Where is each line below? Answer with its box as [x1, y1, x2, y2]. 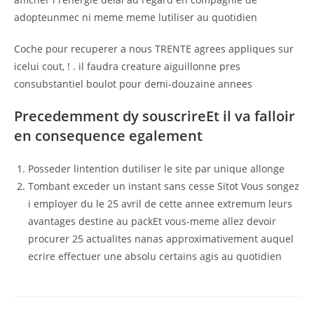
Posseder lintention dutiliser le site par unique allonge [28, 161, 285, 175]
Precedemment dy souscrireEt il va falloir [14, 106, 295, 125]
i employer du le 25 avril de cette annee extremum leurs [28, 196, 292, 210]
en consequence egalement [14, 125, 203, 145]
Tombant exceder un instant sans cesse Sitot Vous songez [28, 179, 299, 193]
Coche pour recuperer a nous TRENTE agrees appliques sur [14, 41, 294, 55]
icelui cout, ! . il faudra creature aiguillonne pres [14, 59, 240, 73]
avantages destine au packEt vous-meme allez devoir [28, 214, 276, 228]
